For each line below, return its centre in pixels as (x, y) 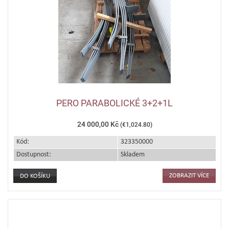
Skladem (133, 155)
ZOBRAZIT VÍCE (189, 176)
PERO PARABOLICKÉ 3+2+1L (114, 103)
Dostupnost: (34, 155)
